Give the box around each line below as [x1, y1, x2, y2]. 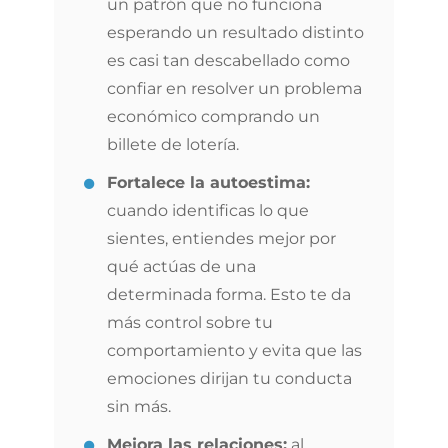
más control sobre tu [107, 313, 273, 332]
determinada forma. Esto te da [107, 285, 351, 304]
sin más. [107, 397, 171, 416]
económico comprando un [107, 107, 320, 126]
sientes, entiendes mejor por [107, 229, 336, 248]
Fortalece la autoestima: [107, 173, 310, 192]
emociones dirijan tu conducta [107, 369, 352, 388]
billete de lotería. [107, 135, 239, 154]
